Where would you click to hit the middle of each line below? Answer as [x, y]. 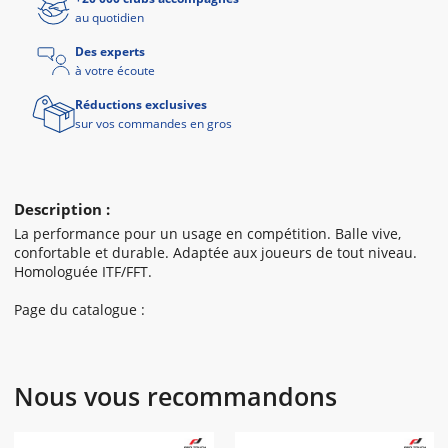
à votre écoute [115, 70]
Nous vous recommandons [175, 396]
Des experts [110, 51]
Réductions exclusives [141, 104]
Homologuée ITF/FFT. [83, 271]
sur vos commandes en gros [153, 123]
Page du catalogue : [79, 309]
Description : [62, 209]
